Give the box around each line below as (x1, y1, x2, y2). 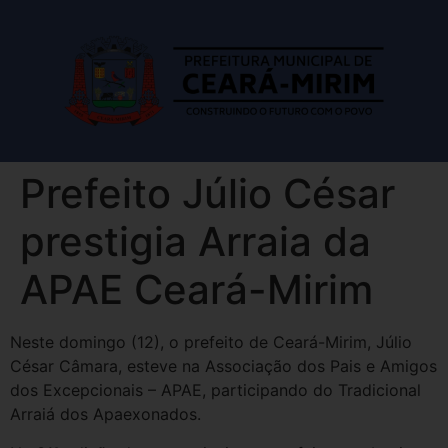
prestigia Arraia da (20, 217, 371, 267)
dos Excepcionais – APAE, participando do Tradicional (10, 380, 421, 401)
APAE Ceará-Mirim (20, 265, 373, 315)
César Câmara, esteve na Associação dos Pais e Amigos (10, 356, 437, 377)
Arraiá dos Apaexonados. (10, 404, 201, 425)
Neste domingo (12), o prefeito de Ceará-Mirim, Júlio (10, 332, 412, 353)
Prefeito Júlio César (20, 169, 395, 219)
